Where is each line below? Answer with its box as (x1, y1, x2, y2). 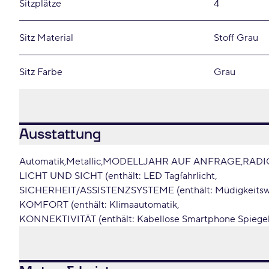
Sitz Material (19, 32, 73, 44)
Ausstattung (19, 125, 101, 144)
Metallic (66, 156, 101, 168)
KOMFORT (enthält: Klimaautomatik (19, 199, 177, 211)
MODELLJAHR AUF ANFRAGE (103, 156, 241, 168)
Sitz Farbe (19, 66, 62, 78)
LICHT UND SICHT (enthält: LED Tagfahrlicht (19, 170, 215, 182)
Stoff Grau (214, 32, 258, 44)
